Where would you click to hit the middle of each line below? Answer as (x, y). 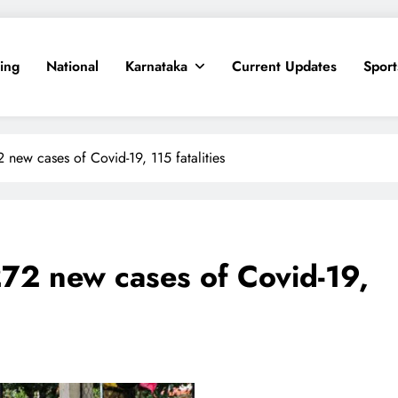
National (72, 67)
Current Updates (284, 67)
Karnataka (156, 67)
